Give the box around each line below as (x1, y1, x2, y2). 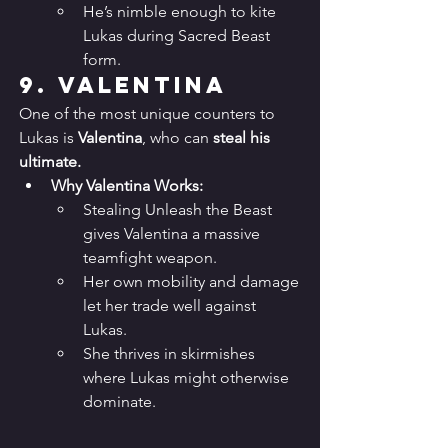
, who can (142, 128, 213, 148)
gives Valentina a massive (83, 224, 264, 244)
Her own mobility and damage (83, 272, 303, 292)
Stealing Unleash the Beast (83, 200, 276, 220)
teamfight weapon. (83, 248, 217, 268)
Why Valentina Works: (51, 176, 203, 196)
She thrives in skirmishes (83, 344, 259, 364)
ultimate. (19, 152, 81, 172)
